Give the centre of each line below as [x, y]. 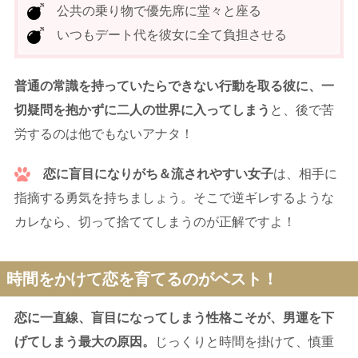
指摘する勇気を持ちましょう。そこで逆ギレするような [174, 198]
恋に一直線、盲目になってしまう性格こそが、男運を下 [174, 318]
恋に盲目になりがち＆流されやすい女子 [158, 174]
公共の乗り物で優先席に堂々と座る [153, 11]
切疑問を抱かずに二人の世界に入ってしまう [142, 110]
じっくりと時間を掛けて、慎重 [245, 342]
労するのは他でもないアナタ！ [104, 134]
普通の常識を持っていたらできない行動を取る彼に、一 [174, 86]
